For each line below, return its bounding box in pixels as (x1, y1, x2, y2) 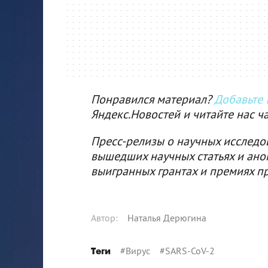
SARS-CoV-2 (165, 245, 215, 257)
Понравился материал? (91, 92, 214, 106)
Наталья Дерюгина (127, 212, 206, 224)
